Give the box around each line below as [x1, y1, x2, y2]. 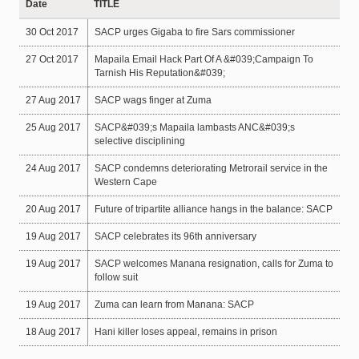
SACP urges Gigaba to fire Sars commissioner [94, 26, 295, 38]
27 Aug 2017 [25, 94, 81, 106]
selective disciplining [94, 135, 185, 147]
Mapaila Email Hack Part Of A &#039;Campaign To [94, 53, 313, 65]
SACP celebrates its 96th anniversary [94, 230, 256, 242]
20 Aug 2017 [25, 203, 81, 215]
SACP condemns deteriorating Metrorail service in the [94, 162, 328, 174]
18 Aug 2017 [25, 325, 81, 337]
